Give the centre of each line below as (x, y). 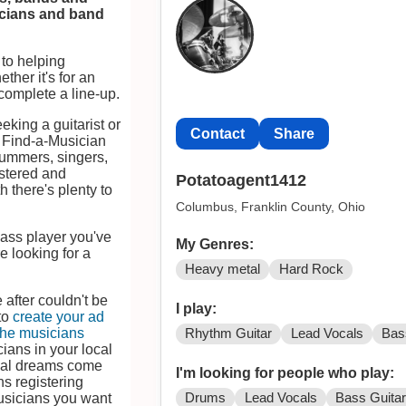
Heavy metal (222, 269)
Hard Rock (311, 269)
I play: (196, 308)
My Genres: (214, 244)
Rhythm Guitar (228, 333)
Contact (217, 133)
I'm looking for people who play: (285, 372)
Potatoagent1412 (241, 181)
